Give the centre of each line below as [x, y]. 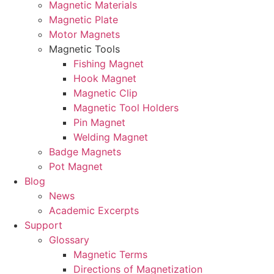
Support [43, 225]
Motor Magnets [84, 34]
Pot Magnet [76, 166]
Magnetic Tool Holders [126, 108]
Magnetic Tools [84, 49]
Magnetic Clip [106, 93]
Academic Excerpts [94, 210]
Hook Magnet [105, 78]
